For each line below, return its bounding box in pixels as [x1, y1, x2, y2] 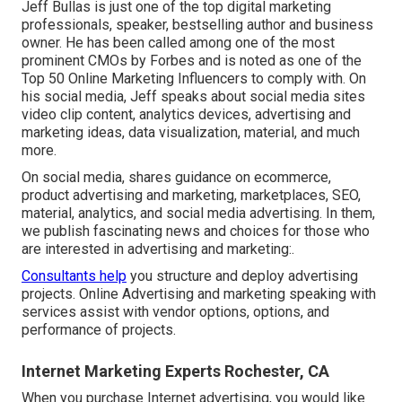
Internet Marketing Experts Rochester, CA [22, 362, 329, 381]
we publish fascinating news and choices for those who [22, 223, 370, 240]
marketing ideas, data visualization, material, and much [22, 124, 360, 142]
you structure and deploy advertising [127, 267, 358, 285]
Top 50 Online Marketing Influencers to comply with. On [22, 70, 366, 88]
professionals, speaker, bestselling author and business [22, 16, 373, 34]
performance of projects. [22, 321, 176, 339]
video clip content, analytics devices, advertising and [22, 106, 351, 124]
